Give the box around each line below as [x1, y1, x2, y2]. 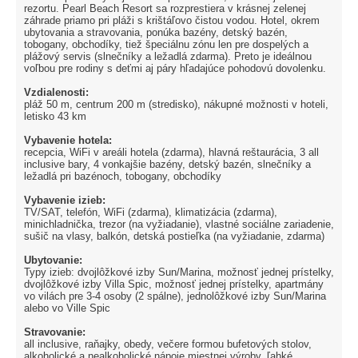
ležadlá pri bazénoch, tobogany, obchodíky [24, 170, 221, 183]
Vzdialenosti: [24, 86, 89, 99]
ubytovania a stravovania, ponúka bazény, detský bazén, [24, 26, 288, 39]
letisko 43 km [24, 110, 86, 123]
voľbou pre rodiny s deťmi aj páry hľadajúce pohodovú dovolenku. [24, 62, 326, 75]
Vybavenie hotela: [24, 134, 112, 147]
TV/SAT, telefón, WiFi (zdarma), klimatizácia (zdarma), [24, 206, 277, 219]
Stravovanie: [24, 326, 86, 339]
